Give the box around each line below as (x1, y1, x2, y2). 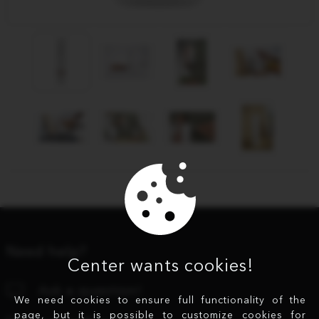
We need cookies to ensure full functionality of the (14, 293, 306, 306)
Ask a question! (38, 283, 142, 298)
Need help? (6, 243, 87, 260)
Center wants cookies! (67, 254, 253, 276)
